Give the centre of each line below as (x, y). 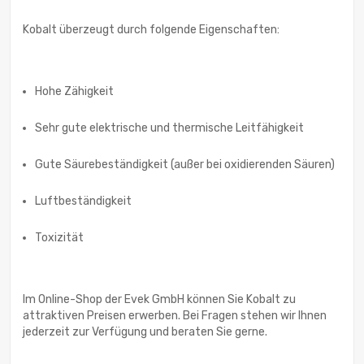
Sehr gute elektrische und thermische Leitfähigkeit (169, 128)
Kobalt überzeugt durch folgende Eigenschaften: (151, 30)
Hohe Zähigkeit (74, 92)
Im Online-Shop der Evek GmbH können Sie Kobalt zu (159, 300)
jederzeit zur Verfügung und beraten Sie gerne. (145, 332)
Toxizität (59, 238)
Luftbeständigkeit (83, 201)
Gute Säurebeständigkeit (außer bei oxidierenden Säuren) (185, 165)
